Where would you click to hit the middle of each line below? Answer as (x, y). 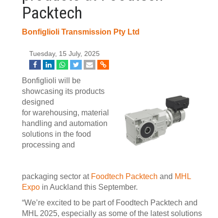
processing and (48, 145)
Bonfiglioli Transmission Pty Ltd (81, 32)
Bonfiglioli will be (51, 81)
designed (38, 102)
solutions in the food (56, 134)
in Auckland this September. (89, 187)
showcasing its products (63, 91)
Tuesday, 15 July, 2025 (64, 54)
